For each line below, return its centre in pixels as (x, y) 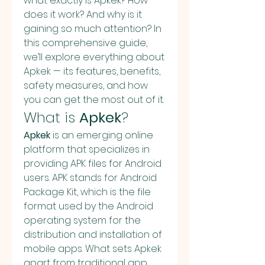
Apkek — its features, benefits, (92, 71)
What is (51, 117)
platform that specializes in (87, 149)
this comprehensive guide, (85, 43)
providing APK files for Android (93, 164)
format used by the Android (88, 206)
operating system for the (82, 220)
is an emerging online (102, 135)
